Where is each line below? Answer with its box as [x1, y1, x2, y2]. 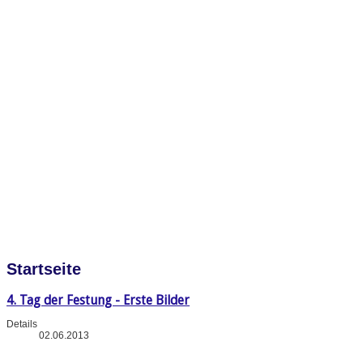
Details [6, 318, 37, 330]
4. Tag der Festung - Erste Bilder [6, 292, 190, 308]
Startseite [6, 260, 81, 279]
